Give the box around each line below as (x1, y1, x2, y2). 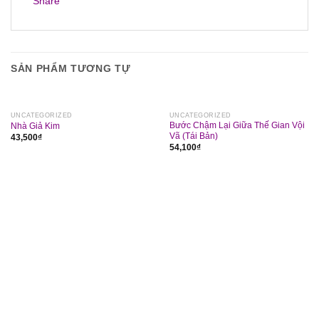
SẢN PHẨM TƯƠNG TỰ (11, 63, 131, 75)
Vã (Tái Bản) (169, 132, 218, 141)
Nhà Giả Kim (10, 122, 60, 131)
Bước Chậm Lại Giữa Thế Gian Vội (169, 121, 305, 130)
